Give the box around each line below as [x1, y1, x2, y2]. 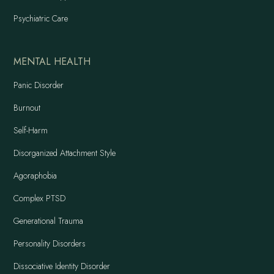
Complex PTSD [13, 192, 66, 205]
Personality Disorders [13, 237, 86, 250]
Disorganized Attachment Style [13, 147, 116, 160]
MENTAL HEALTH [13, 54, 91, 69]
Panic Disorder [13, 79, 64, 92]
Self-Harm [13, 124, 48, 137]
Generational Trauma [13, 215, 84, 228]
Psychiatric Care [13, 12, 68, 25]
